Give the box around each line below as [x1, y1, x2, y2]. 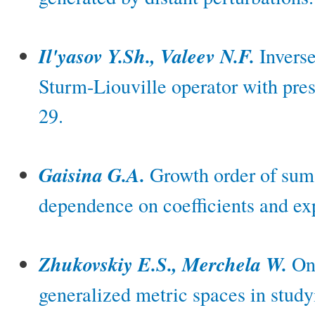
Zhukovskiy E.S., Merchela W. [39, 250, 287, 278]
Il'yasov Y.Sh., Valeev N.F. [39, 42, 255, 70]
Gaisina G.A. [39, 161, 145, 189]
